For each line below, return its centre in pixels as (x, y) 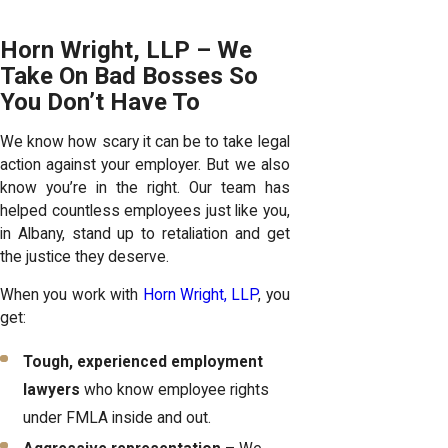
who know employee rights (175, 389)
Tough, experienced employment (143, 361)
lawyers (52, 389)
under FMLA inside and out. (119, 417)
